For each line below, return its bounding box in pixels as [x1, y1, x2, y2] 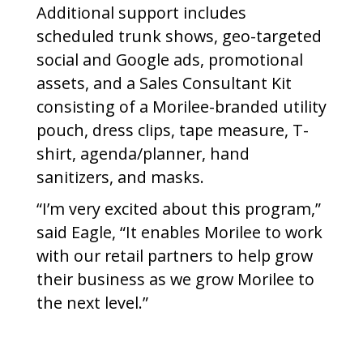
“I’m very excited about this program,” [36, 197, 321, 220]
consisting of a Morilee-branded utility [36, 95, 327, 117]
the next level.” [36, 291, 148, 314]
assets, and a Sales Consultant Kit [36, 71, 292, 94]
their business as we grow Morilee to [36, 267, 314, 290]
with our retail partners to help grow [36, 244, 313, 267]
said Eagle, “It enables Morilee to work [36, 220, 322, 243]
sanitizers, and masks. [36, 165, 204, 188]
